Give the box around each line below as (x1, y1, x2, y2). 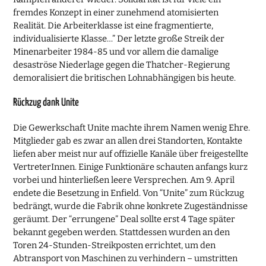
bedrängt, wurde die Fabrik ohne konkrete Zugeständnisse (13, 201, 248, 212)
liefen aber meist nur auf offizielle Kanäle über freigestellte (13, 148, 249, 160)
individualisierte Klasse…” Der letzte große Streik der (13, 33, 225, 45)
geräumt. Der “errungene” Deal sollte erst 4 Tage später (13, 214, 236, 225)
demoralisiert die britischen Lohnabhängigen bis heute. (13, 72, 236, 84)
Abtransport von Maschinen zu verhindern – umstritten (13, 253, 238, 264)
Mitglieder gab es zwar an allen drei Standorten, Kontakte (13, 135, 243, 147)
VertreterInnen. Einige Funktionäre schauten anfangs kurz (13, 161, 248, 173)
